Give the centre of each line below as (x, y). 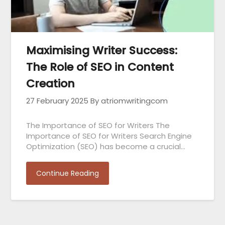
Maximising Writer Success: (102, 50)
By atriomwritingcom (129, 100)
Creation (51, 83)
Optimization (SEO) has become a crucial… (106, 146)
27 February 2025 (58, 100)
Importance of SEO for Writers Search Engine (109, 136)
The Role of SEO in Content (100, 67)
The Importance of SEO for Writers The (98, 125)
